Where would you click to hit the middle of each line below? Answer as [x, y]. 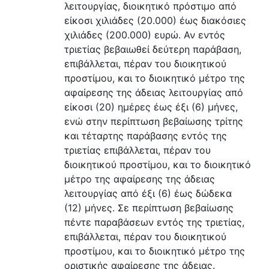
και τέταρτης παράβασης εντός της [145, 135]
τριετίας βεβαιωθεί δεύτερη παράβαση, [153, 49]
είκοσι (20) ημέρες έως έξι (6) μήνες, [151, 107]
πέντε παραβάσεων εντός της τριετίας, [154, 222]
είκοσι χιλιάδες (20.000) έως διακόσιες [155, 20]
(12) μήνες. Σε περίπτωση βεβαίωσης [149, 207]
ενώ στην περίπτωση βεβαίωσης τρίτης [153, 121]
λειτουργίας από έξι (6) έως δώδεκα [148, 193]
